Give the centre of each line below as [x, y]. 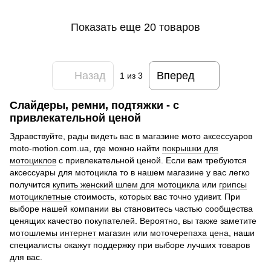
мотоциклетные [41, 196]
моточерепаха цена [189, 233]
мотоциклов [33, 160]
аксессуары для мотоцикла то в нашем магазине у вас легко [130, 172]
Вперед [175, 75]
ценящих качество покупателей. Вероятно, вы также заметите [133, 220]
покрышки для [190, 148]
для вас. [26, 257]
